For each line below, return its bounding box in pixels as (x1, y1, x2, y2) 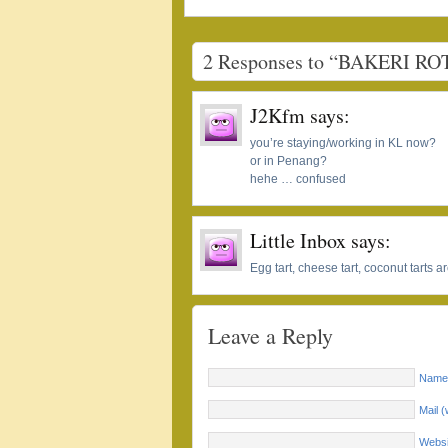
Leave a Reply (208, 321, 333, 350)
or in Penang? (250, 154, 327, 168)
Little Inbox (250, 227, 346, 254)
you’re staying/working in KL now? (250, 136, 436, 150)
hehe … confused (250, 172, 346, 186)
